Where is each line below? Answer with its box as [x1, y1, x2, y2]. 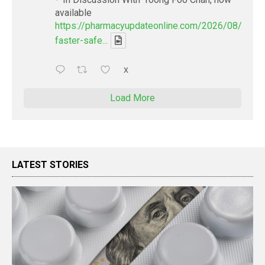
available [55, 7, 92, 18]
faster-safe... [55, 34, 108, 46]
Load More [110, 92, 155, 104]
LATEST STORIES [12, 159, 89, 170]
